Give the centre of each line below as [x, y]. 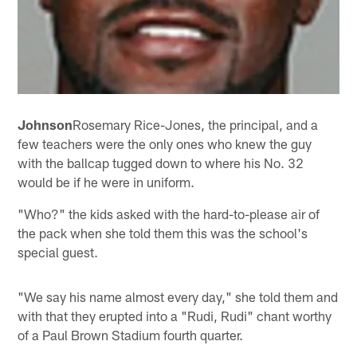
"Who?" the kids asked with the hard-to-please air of [169, 213]
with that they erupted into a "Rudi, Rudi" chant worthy [175, 315]
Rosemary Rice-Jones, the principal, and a [196, 124]
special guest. [58, 251]
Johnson [45, 124]
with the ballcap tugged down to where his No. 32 [161, 162]
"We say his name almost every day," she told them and [178, 296]
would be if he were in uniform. [106, 181]
